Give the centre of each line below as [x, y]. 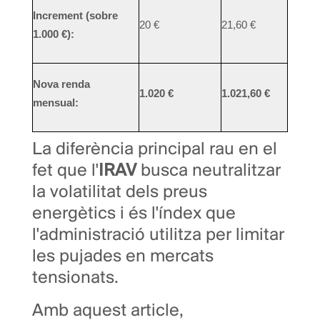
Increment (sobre [75, 16]
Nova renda [61, 85]
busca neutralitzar [209, 171]
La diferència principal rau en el [155, 150]
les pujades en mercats [123, 257]
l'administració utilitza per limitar [158, 236]
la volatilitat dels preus [120, 193]
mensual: [56, 103]
